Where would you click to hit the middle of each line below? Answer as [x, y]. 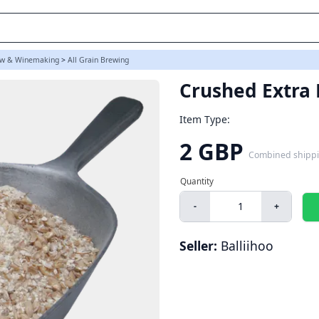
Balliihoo [247, 245]
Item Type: [205, 119]
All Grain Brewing [98, 60]
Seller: [198, 245]
